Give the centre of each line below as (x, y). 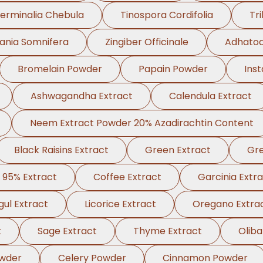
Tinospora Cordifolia (166, 15)
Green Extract (178, 150)
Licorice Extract (120, 204)
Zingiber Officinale (146, 42)
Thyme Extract (168, 231)
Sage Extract (67, 231)
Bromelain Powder (60, 69)
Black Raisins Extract (61, 150)
